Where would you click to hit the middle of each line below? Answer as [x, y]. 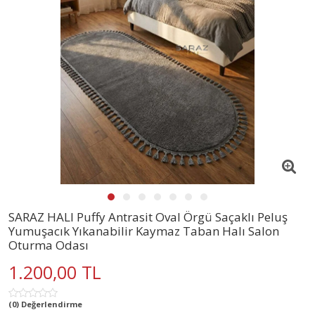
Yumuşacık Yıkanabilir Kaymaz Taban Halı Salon [144, 231]
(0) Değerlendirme [45, 304]
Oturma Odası [49, 245]
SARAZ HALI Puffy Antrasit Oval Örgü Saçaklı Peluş [148, 217]
